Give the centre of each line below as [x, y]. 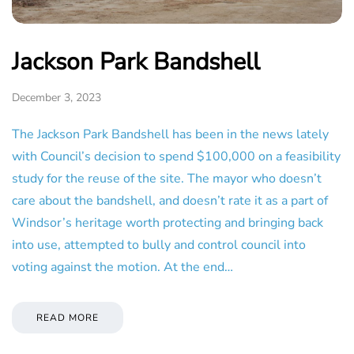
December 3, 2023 [56, 98]
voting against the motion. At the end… [122, 267]
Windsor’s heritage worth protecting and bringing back [168, 223]
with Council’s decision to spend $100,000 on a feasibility [176, 157]
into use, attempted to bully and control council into [159, 245]
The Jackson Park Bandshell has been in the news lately [170, 135]
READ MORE [68, 318]
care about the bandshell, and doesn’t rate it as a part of [170, 201]
